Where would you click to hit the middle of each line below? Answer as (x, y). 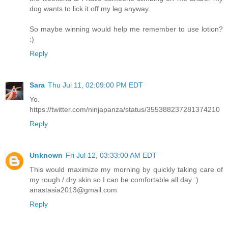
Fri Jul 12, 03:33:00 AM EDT (111, 155)
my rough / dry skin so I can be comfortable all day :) (114, 179)
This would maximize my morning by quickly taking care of (126, 169)
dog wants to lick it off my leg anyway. (90, 8)
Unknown (46, 155)
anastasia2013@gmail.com (73, 190)
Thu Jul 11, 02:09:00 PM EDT (95, 85)
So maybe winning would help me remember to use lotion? (126, 29)
